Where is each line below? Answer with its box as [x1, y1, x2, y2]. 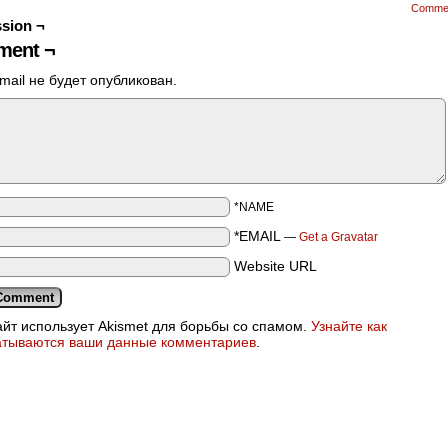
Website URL [234, 258, 317, 274]
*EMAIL [234, 228, 281, 244]
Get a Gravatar [299, 230, 378, 244]
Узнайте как [311, 318, 387, 334]
